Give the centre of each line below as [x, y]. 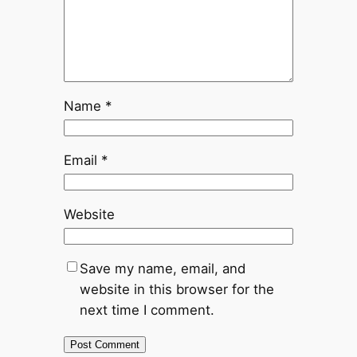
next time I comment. [147, 310]
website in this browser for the [177, 289]
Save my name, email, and [162, 268]
